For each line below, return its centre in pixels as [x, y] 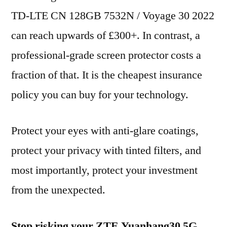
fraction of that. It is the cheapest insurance [107, 75]
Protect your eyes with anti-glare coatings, [105, 131]
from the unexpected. [58, 190]
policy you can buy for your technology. [100, 95]
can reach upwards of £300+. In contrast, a [106, 35]
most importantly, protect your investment [104, 170]
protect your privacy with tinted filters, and [106, 150]
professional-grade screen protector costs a [106, 55]
